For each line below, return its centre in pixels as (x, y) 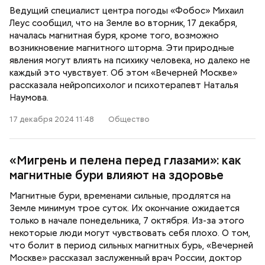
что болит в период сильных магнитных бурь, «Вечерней (131, 245)
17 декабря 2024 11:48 (52, 119)
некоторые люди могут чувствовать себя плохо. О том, (130, 233)
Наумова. (29, 98)
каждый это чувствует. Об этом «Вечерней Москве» (123, 73)
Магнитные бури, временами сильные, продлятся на (120, 196)
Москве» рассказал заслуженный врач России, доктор (126, 258)
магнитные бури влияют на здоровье (117, 175)
